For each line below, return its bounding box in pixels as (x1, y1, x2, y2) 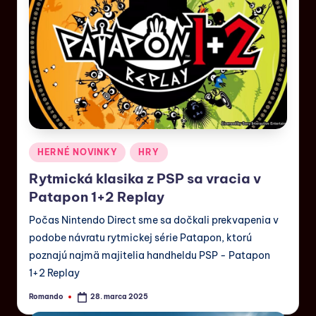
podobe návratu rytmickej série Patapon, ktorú (29, 231, 252, 245)
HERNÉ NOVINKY (37, 146, 118, 157)
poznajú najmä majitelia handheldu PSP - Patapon (29, 249, 270, 262)
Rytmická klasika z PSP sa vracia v (29, 170, 261, 188)
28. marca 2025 (90, 292, 149, 302)
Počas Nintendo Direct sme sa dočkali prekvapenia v (29, 214, 279, 227)
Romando (29, 291, 63, 301)
